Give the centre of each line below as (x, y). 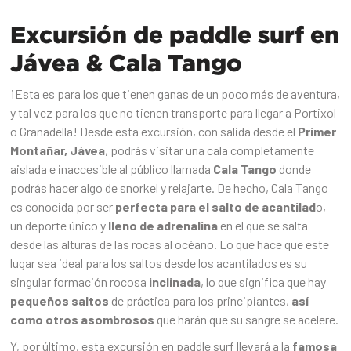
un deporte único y (58, 226)
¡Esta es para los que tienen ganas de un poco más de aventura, (175, 94)
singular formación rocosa (79, 282)
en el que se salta (263, 226)
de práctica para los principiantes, (201, 301)
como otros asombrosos (83, 320)
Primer (317, 132)
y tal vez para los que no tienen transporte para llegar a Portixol (174, 113)
